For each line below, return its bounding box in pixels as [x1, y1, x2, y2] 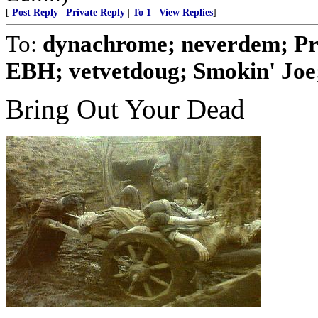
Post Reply [12, 7, 58, 18]
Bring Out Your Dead [6, 94, 245, 124]
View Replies [159, 7, 213, 18]
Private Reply [66, 7, 125, 18]
